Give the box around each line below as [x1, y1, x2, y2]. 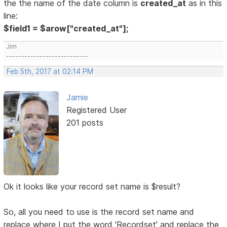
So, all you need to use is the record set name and [4, 206, 195, 217]
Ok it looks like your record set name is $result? [4, 181, 181, 192]
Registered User [66, 104, 127, 115]
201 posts [66, 117, 103, 128]
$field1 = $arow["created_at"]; [4, 23, 129, 33]
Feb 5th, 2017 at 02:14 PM [7, 67, 94, 75]
